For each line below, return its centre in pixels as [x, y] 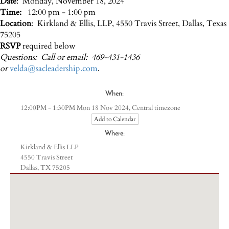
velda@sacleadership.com [54, 68]
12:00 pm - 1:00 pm [61, 12]
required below [48, 46]
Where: [114, 134]
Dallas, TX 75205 [45, 168]
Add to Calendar [114, 119]
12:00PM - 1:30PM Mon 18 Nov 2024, [76, 108]
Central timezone [156, 108]
